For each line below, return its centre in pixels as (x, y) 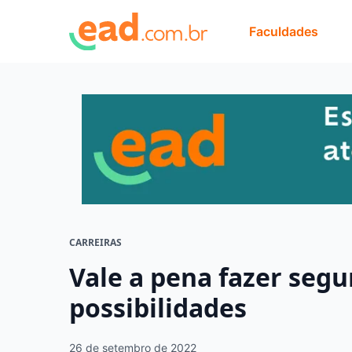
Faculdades (284, 31)
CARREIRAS (95, 242)
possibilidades (158, 307)
